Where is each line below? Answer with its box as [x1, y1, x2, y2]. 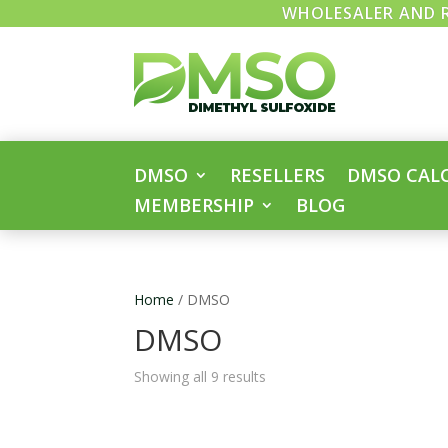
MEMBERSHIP [134, 193, 255, 217]
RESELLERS [230, 163, 326, 187]
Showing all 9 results [134, 367, 267, 386]
